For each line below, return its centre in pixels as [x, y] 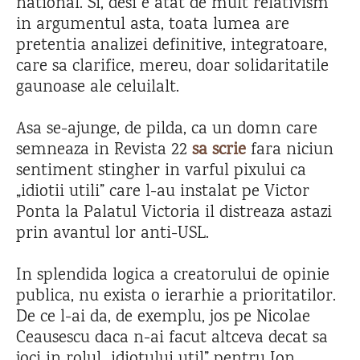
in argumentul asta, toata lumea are [153, 25]
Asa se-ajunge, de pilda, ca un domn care [167, 129]
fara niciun [290, 150]
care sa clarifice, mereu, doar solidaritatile [172, 67]
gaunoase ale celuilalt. [98, 88]
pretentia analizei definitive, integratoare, [172, 46]
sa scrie [219, 150]
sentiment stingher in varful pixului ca [161, 171]
